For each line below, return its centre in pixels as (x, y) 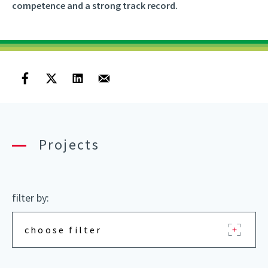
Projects (69, 144)
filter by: (31, 198)
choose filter (63, 230)
